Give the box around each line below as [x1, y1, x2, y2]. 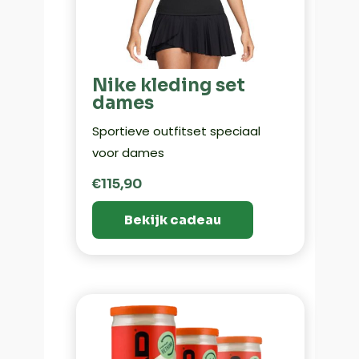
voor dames [91, 143, 164, 161]
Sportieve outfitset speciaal [91, 122, 260, 139]
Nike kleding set [91, 74, 245, 96]
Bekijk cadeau [123, 211, 221, 228]
